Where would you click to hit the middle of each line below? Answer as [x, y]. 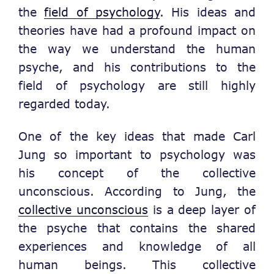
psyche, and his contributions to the [137, 67]
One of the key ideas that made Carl [137, 136]
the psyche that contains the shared [137, 228]
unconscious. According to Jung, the [137, 191]
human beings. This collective [137, 264]
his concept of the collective [137, 172]
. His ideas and [208, 12]
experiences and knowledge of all [137, 246]
